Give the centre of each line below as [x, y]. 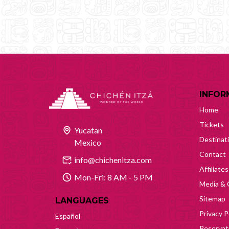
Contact [213, 154]
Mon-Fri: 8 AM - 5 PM [113, 177]
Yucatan [88, 130]
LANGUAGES [82, 200]
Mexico [88, 142]
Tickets [212, 124]
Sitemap [212, 198]
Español [68, 216]
